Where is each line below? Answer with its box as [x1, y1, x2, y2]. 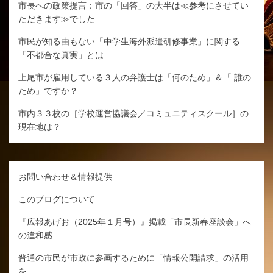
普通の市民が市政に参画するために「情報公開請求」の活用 [18, 252, 249, 263]
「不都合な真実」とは [18, 49, 104, 60]
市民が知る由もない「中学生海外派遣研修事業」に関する [18, 36, 240, 46]
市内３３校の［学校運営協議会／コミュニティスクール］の [18, 108, 249, 118]
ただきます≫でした [18, 13, 95, 24]
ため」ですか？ [18, 85, 78, 96]
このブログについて [18, 194, 95, 204]
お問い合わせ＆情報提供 [18, 171, 112, 182]
